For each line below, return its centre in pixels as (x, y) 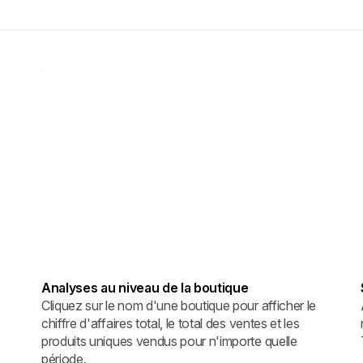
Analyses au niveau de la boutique (145, 287)
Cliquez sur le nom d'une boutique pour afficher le (179, 305)
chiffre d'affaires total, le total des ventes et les (171, 323)
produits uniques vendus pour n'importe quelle (169, 341)
